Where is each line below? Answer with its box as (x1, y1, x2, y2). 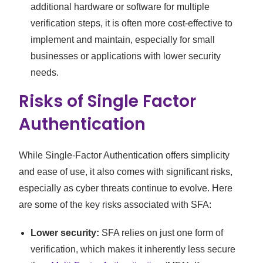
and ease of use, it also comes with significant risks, (19, 167, 233, 177)
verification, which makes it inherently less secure (31, 244, 236, 255)
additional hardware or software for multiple (31, 2, 210, 12)
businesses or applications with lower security (31, 51, 221, 62)
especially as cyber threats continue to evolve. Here (19, 183, 233, 194)
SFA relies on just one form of (99, 228, 224, 238)
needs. (31, 68, 59, 78)
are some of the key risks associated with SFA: (19, 200, 212, 210)
